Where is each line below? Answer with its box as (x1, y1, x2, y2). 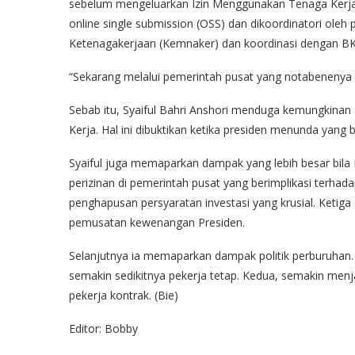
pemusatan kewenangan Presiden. (69, 214, 245, 230)
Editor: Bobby (69, 320, 138, 336)
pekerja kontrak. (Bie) (69, 287, 178, 303)
